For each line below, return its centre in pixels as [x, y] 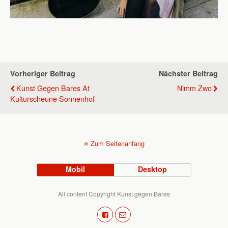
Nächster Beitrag [188, 73]
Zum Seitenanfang [117, 143]
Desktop [153, 169]
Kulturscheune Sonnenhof [52, 98]
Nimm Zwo [194, 88]
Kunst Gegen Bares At [53, 88]
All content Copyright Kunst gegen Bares [114, 193]
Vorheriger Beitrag [43, 73]
